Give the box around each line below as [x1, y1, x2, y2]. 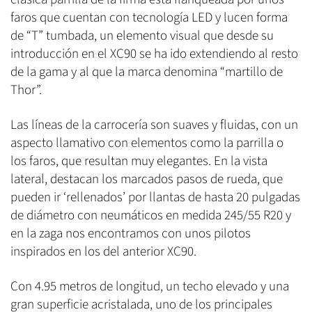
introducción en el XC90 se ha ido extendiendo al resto [10, 44, 298, 63]
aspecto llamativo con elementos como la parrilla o [10, 133, 283, 153]
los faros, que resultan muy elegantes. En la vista [10, 151, 267, 171]
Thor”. [10, 80, 42, 100]
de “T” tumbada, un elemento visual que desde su [10, 26, 274, 45]
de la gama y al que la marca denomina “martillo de [10, 62, 283, 81]
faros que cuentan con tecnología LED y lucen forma [10, 8, 288, 27]
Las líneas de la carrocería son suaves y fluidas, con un [10, 115, 298, 134]
